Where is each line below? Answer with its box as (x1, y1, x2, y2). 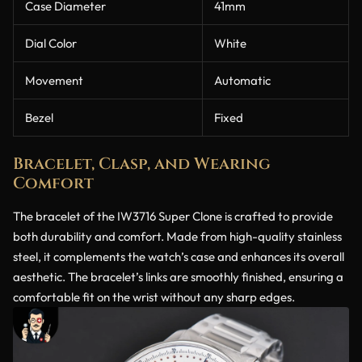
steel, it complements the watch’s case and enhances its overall (13, 249, 344, 265)
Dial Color (25, 35, 77, 51)
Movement (25, 72, 83, 88)
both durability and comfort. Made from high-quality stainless (13, 229, 342, 245)
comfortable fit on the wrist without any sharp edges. (13, 289, 295, 305)
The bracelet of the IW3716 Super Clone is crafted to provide (13, 208, 333, 225)
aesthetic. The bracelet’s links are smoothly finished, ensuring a (13, 269, 343, 285)
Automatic (214, 72, 271, 88)
